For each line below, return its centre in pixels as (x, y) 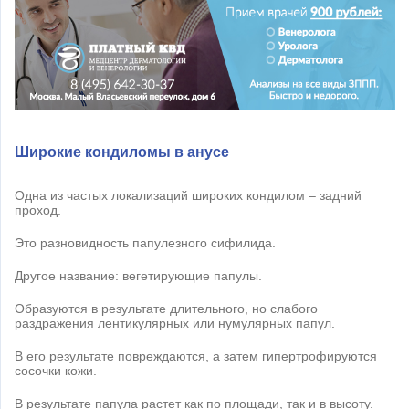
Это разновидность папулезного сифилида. (145, 242)
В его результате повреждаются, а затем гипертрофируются (196, 356)
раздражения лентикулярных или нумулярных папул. (175, 323)
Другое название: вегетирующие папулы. (138, 275)
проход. (38, 210)
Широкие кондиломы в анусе (122, 152)
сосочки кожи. (56, 370)
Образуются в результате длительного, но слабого (166, 308)
